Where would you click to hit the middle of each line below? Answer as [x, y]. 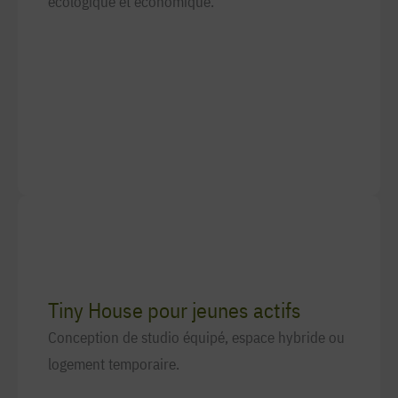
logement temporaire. [114, 364]
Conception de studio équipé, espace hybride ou [196, 338]
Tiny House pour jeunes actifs [175, 310]
